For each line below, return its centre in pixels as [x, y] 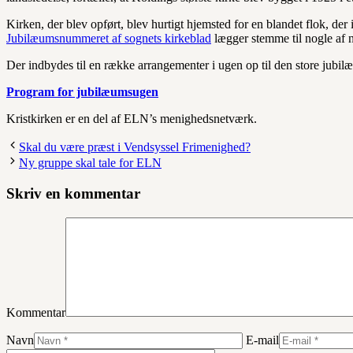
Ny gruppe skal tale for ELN [90, 163]
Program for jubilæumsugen [82, 92]
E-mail [262, 340]
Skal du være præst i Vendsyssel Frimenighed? [135, 147]
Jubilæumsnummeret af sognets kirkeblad [109, 39]
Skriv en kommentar [73, 193]
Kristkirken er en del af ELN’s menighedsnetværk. [132, 119]
